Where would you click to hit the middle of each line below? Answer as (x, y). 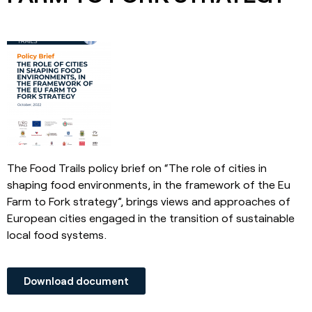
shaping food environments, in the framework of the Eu (149, 185)
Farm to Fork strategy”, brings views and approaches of (149, 201)
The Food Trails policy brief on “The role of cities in (137, 168)
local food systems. (57, 235)
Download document (76, 280)
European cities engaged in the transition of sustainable (151, 218)
